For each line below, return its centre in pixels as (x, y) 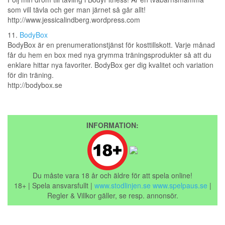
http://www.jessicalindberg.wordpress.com (74, 20)
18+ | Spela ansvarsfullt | (54, 186)
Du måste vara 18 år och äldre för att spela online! (113, 176)
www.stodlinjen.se (122, 186)
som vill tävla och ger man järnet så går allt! (77, 10)
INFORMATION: (113, 125)
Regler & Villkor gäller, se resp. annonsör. (113, 196)
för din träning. (31, 75)
